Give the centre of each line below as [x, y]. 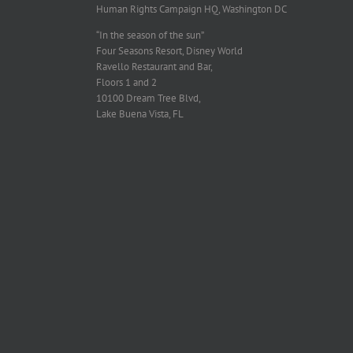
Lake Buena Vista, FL [140, 114]
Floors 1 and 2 [126, 82]
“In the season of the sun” [150, 35]
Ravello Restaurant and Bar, [154, 67]
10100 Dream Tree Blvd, [149, 98]
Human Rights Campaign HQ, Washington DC [191, 9]
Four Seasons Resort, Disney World [169, 51]
